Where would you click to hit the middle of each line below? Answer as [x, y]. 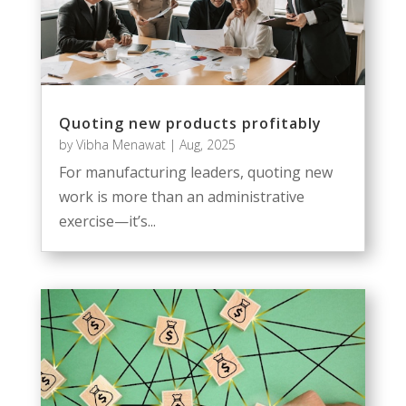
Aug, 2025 [207, 144]
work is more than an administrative [181, 196]
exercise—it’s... [107, 221]
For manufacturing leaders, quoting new [195, 172]
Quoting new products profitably [190, 123]
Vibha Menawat [121, 144]
